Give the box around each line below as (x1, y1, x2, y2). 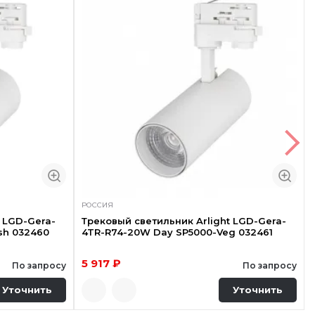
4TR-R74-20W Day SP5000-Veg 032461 (81, 226, 273, 238)
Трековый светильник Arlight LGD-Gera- (81, 214, 286, 226)
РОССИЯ (81, 200, 113, 210)
